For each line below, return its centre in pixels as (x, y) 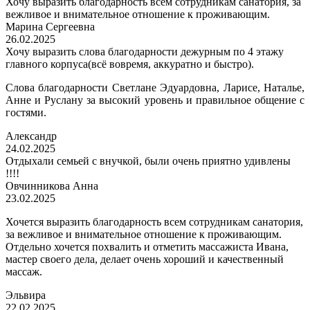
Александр (31, 136)
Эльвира (26, 295)
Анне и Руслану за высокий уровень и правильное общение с (155, 100)
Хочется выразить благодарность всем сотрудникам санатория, (154, 222)
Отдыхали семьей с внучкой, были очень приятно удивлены (148, 161)
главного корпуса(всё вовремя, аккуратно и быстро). (130, 64)
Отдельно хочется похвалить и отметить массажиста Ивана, (147, 247)
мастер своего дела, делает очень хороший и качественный (145, 259)
